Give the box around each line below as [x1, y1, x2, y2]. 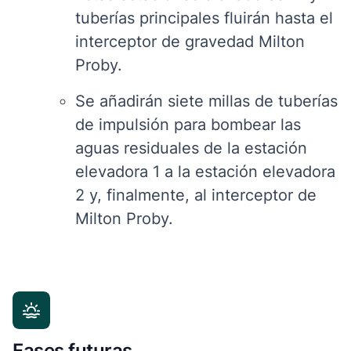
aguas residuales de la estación [75, 138, 307, 157]
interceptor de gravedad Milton [75, 31, 305, 51]
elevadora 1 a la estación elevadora [75, 161, 335, 181]
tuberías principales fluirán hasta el [75, 8, 333, 27]
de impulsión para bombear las [75, 114, 301, 134]
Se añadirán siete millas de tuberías [75, 91, 338, 110]
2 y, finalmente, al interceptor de [75, 185, 317, 204]
